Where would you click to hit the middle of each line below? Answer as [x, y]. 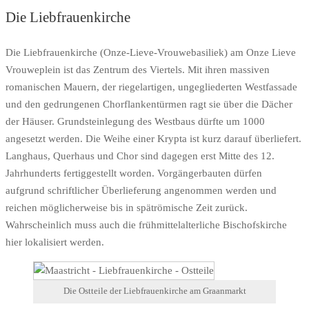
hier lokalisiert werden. [55, 242]
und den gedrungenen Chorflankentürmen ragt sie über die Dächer [149, 104]
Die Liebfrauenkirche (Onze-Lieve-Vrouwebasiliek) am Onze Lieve [151, 53]
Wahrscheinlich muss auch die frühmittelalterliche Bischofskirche [146, 225]
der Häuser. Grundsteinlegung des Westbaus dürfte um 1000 [135, 122]
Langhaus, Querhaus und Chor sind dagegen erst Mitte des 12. [140, 156]
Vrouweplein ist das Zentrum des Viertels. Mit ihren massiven [138, 70]
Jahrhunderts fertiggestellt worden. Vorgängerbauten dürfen [134, 173]
